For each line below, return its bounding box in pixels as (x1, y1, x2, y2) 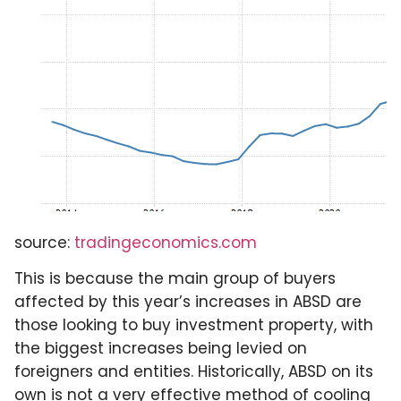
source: (14, 231, 74, 253)
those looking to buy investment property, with (14, 314, 373, 337)
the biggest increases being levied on (14, 337, 307, 360)
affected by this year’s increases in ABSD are (14, 291, 362, 313)
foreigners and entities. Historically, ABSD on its (14, 361, 373, 383)
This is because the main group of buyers (14, 268, 336, 290)
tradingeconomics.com (74, 231, 257, 253)
